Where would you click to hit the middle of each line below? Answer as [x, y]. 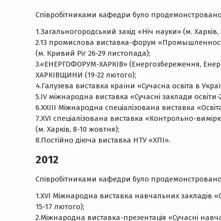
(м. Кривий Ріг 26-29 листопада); [93, 53]
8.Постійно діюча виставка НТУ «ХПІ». [103, 140]
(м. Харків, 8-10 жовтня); [77, 129]
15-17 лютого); [60, 207]
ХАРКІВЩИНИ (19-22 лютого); [86, 75]
